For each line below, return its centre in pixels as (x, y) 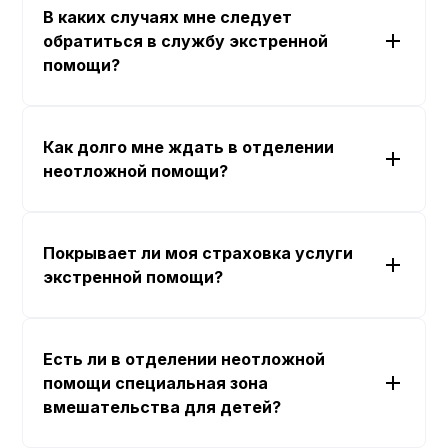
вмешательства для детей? (162, 407)
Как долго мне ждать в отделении (189, 147)
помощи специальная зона (156, 383)
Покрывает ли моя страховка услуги (198, 253)
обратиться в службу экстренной (186, 41)
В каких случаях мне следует (168, 17)
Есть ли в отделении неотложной (184, 359)
